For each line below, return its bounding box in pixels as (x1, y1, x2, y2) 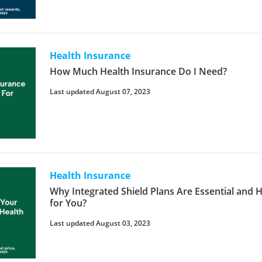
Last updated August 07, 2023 (50, 86, 151, 96)
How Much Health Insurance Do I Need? (50, 64, 227, 78)
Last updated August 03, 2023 (50, 218, 151, 228)
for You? (50, 196, 87, 209)
